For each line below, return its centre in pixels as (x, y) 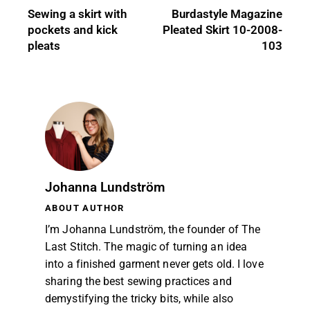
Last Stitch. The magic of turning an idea (146, 246)
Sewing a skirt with (77, 13)
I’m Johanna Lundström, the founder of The (153, 229)
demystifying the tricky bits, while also (139, 298)
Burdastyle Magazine (227, 13)
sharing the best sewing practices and (138, 281)
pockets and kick (73, 29)
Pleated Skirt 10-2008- (222, 29)
